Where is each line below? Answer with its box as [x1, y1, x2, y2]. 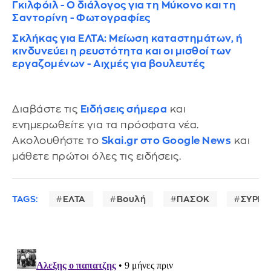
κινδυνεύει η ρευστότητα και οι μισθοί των [12, 45, 232, 56]
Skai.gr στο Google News [101, 135, 231, 146]
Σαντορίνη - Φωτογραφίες [12, 12, 151, 23]
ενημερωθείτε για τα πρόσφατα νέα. [12, 119, 199, 130]
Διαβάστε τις [12, 103, 80, 114]
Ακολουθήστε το [12, 135, 102, 146]
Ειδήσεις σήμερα [80, 103, 167, 114]
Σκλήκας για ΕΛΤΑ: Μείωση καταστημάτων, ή [12, 33, 243, 44]
